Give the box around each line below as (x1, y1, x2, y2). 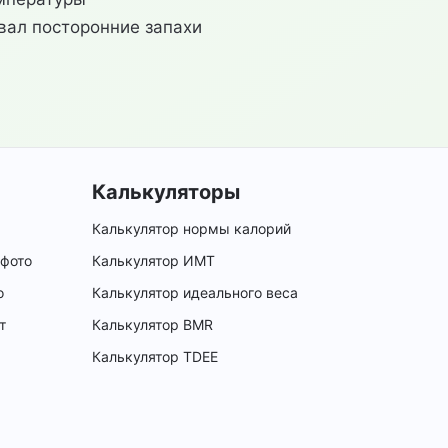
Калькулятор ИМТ (92, 252, 215, 269)
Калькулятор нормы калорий (92, 220, 291, 237)
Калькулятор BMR (92, 316, 213, 333)
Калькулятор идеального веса (92, 284, 298, 301)
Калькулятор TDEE (92, 348, 218, 365)
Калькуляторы (92, 180, 240, 204)
